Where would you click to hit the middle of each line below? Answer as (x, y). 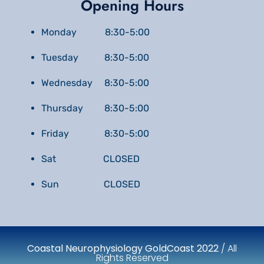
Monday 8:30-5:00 (95, 32)
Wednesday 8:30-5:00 (95, 83)
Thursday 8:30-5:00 (95, 108)
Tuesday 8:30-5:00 (95, 58)
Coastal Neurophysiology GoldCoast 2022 (123, 249)
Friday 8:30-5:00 (95, 134)
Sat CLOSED (90, 159)
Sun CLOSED (91, 184)
